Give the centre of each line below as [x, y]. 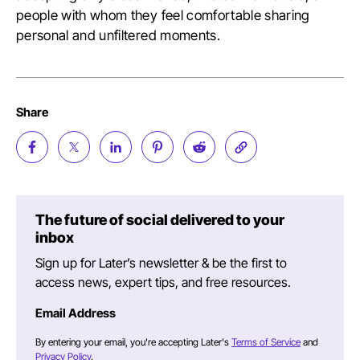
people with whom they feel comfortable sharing [163, 15]
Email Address [76, 313]
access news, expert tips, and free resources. [163, 282]
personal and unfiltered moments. [118, 35]
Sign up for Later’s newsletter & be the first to [161, 263]
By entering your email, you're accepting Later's [132, 342]
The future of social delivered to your [160, 220]
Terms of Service [266, 342]
